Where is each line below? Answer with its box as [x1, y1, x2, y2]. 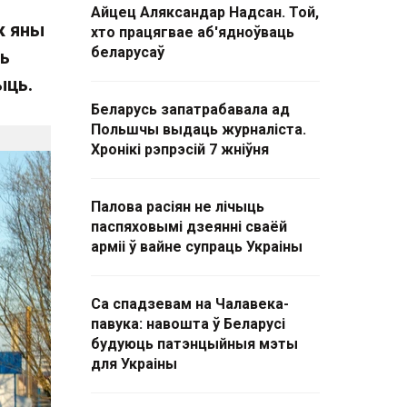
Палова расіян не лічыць [91, 198, 264, 215]
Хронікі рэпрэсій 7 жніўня [91, 141, 269, 158]
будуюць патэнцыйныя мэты [91, 335, 298, 352]
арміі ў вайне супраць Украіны [91, 238, 303, 255]
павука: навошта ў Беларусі [91, 315, 285, 333]
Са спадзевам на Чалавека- [91, 295, 289, 313]
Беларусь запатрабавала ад [91, 101, 290, 118]
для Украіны [91, 355, 177, 372]
